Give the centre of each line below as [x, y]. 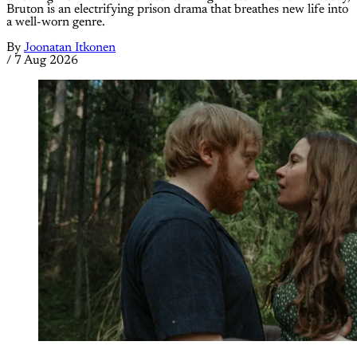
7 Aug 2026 [46, 61]
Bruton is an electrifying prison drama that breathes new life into [177, 10]
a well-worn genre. [56, 23]
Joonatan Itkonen [70, 48]
